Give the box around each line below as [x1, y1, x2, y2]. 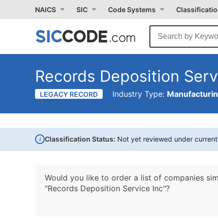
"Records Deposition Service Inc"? [45, 183, 170, 193]
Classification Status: [45, 135, 115, 143]
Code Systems [108, 5, 156, 14]
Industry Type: [112, 89, 167, 99]
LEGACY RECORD [40, 90, 98, 98]
